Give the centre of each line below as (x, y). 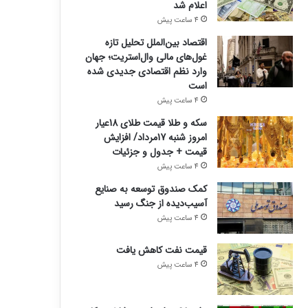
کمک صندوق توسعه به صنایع (151, 189)
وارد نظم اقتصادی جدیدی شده (147, 71)
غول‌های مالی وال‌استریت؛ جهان (146, 57)
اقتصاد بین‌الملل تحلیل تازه (156, 43)
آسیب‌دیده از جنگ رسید (160, 203)
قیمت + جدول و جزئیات (159, 152)
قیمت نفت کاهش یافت (161, 250)
